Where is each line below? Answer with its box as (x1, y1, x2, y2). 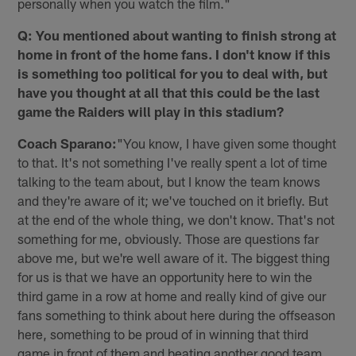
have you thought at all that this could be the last (17, 84, 320, 101)
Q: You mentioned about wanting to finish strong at (17, 27, 337, 44)
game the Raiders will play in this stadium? (17, 103, 284, 120)
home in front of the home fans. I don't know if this (17, 46, 331, 63)
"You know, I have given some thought (117, 135, 337, 152)
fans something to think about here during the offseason (17, 307, 336, 323)
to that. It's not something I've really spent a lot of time (17, 154, 328, 171)
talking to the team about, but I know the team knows (17, 173, 321, 190)
